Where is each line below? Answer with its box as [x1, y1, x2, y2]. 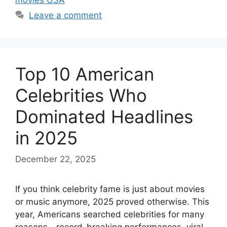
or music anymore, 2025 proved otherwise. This [15, 196, 209, 207]
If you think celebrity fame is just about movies [15, 183, 205, 194]
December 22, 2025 [15, 154, 96, 164]
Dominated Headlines [15, 106, 193, 127]
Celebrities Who [15, 85, 147, 106]
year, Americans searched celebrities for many [15, 209, 204, 219]
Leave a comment [29, 10, 102, 20]
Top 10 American [15, 63, 154, 85]
